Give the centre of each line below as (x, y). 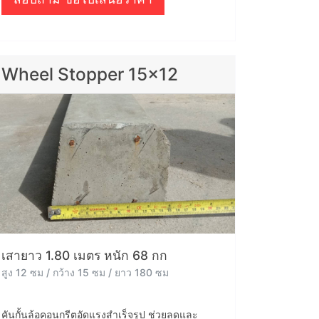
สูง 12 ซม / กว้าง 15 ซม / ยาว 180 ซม (85, 273)
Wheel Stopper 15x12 (90, 74)
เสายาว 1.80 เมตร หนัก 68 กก (84, 256)
